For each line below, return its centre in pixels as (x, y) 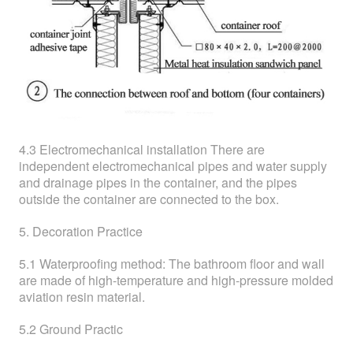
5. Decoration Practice (81, 231)
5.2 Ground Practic (71, 329)
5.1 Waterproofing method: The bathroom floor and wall (172, 263)
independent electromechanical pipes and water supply (173, 165)
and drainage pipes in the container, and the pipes (158, 182)
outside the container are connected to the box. (149, 199)
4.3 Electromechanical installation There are (142, 149)
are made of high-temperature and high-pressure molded (176, 280)
